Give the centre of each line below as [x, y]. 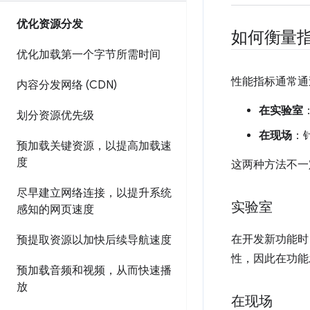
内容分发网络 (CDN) [67, 85]
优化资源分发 [50, 24]
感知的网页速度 [55, 210]
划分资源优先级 [55, 116]
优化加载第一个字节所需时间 [89, 55]
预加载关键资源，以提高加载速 [94, 146]
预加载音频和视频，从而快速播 [94, 271]
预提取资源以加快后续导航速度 [94, 240]
